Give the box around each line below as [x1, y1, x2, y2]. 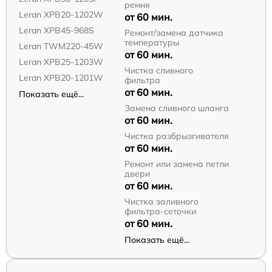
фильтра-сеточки [124, 206, 196, 217]
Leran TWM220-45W [19, 41, 103, 52]
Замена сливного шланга [124, 103, 229, 114]
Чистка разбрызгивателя [124, 131, 229, 142]
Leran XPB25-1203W [19, 56, 103, 68]
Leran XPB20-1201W [19, 72, 103, 84]
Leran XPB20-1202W [19, 9, 103, 21]
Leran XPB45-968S [19, 25, 94, 36]
